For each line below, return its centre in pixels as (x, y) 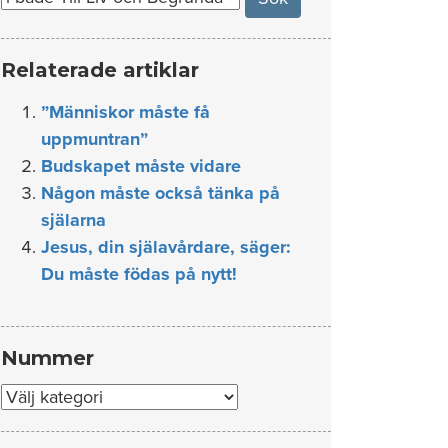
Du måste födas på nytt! (139, 274)
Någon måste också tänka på (160, 193)
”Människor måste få (125, 112)
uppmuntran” (94, 139)
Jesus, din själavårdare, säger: (166, 247)
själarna (73, 220)
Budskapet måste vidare (141, 166)
